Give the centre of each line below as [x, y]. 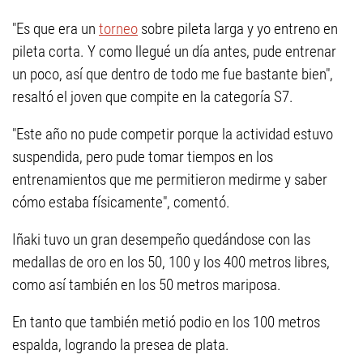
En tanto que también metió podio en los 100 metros [166, 322]
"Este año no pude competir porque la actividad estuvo [173, 134]
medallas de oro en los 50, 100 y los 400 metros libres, [171, 262]
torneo [118, 29]
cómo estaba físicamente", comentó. [121, 202]
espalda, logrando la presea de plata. [121, 345]
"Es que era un [56, 29]
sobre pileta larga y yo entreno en [238, 29]
